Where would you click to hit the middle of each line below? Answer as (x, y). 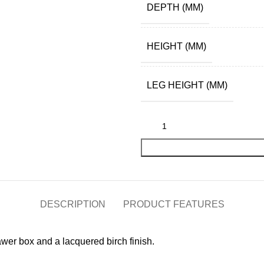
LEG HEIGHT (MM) (187, 85)
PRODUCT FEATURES (174, 204)
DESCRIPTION (72, 204)
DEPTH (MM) (175, 8)
